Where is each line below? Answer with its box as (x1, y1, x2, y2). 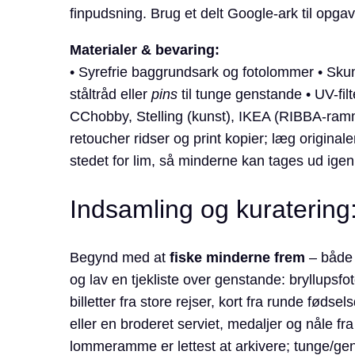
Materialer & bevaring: (69, 42, 219, 59)
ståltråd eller (69, 86, 151, 103)
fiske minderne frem (169, 250, 305, 266)
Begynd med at (69, 250, 170, 266)
